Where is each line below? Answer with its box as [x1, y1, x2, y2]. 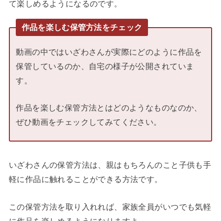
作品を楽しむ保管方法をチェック [21, 23, 143, 32]
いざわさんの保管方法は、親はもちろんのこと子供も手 [8, 160, 212, 170]
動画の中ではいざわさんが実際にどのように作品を [16, 47, 202, 56]
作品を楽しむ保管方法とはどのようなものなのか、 [16, 103, 202, 112]
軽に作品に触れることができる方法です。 [8, 175, 163, 184]
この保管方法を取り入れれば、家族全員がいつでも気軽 [8, 202, 212, 211]
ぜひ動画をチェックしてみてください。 [16, 117, 162, 127]
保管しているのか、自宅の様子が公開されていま [16, 61, 194, 71]
